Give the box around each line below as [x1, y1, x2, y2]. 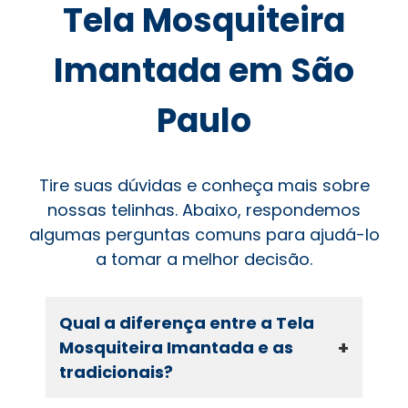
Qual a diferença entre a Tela [59, 311, 314, 335]
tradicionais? [59, 361, 173, 384]
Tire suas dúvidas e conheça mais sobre [38, 174, 370, 198]
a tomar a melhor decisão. [96, 248, 312, 271]
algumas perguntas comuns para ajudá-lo [28, 223, 380, 247]
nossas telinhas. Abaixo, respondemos [47, 199, 361, 222]
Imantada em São [54, 47, 354, 95]
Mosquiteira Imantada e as [59, 336, 293, 360]
